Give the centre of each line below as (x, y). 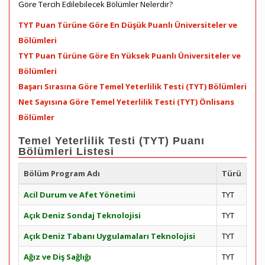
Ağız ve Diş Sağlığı (57, 257)
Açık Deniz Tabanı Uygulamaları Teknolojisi (109, 236)
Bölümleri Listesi (66, 151)
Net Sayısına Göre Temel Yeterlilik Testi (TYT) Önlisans (126, 102)
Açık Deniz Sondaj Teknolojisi (82, 215)
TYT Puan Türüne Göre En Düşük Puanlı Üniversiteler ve (128, 25)
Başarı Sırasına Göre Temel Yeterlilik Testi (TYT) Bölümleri (132, 86)
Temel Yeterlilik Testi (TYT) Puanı (112, 141)
